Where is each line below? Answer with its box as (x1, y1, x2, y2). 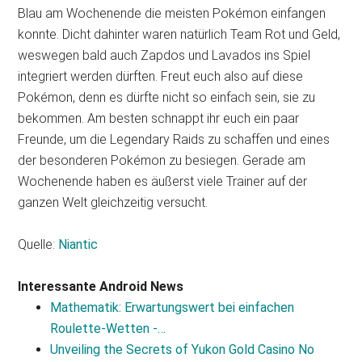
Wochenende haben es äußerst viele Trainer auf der (18, 174, 308, 189)
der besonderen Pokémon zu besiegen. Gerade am (18, 153, 306, 168)
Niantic (58, 237, 99, 252)
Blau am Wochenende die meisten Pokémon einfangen (18, 6, 326, 21)
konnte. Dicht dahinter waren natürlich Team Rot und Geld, (18, 27, 341, 42)
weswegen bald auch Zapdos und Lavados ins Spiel (18, 48, 311, 63)
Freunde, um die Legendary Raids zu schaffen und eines (18, 132, 330, 147)
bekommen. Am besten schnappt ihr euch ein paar (18, 111, 300, 126)
